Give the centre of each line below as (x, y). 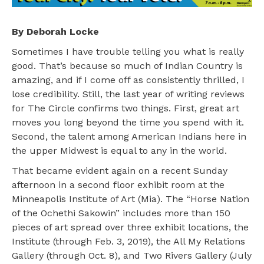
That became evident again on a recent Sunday (120, 170)
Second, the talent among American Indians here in (129, 136)
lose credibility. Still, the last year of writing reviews (128, 94)
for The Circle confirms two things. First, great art (126, 108)
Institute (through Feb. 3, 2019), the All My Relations (128, 241)
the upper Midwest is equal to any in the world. (119, 150)
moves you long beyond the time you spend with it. (128, 122)
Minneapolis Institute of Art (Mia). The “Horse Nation (131, 199)
